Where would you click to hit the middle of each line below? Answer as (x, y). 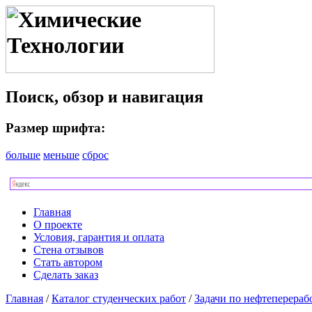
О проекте (58, 225)
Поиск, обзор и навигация (104, 97)
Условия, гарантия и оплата (99, 237)
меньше (61, 155)
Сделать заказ (66, 275)
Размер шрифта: (55, 128)
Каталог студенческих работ (119, 299)
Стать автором (68, 263)
